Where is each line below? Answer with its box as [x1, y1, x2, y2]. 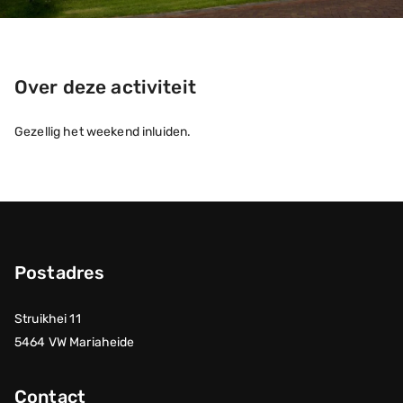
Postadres [14, 262, 105, 283]
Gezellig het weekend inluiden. [14, 124, 192, 139]
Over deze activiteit [14, 76, 196, 98]
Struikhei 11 [14, 311, 81, 327]
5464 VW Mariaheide [14, 335, 135, 350]
